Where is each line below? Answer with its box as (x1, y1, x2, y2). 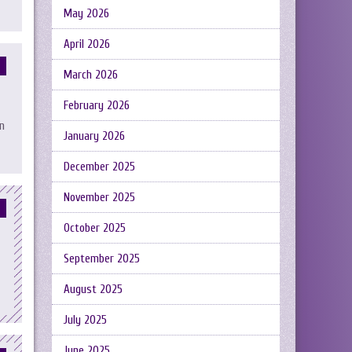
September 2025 (64, 252, 140, 266)
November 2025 (64, 191, 135, 204)
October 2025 (64, 222, 126, 235)
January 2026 (64, 130, 125, 143)
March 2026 (64, 68, 118, 82)
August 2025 (64, 283, 123, 296)
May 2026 (64, 7, 109, 20)
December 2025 (64, 160, 135, 174)
